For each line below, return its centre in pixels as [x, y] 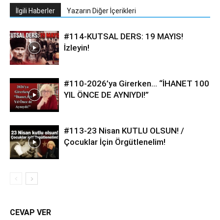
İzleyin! [77, 48]
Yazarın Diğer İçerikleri [101, 11]
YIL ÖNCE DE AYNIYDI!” [106, 95]
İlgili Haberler [35, 11]
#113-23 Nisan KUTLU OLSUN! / [124, 131]
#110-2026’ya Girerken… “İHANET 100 [137, 83]
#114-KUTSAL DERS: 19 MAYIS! [124, 36]
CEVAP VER [30, 212]
